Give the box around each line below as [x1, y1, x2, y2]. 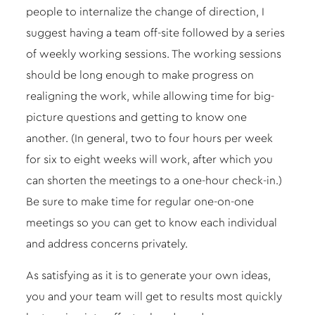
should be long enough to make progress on [25, 70, 254, 81]
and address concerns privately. [25, 238, 188, 250]
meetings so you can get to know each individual [25, 217, 277, 229]
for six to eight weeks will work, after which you [25, 154, 273, 165]
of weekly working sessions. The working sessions [25, 49, 281, 60]
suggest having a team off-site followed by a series [25, 27, 285, 39]
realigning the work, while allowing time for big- [25, 91, 274, 102]
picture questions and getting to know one [25, 112, 247, 123]
